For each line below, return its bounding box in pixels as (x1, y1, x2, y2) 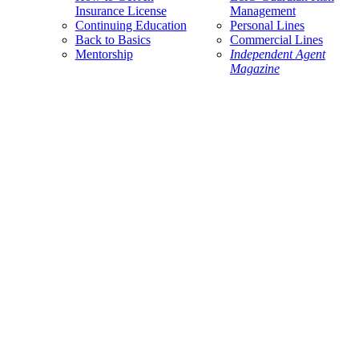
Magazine (229, 62, 280, 75)
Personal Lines (229, 18, 305, 32)
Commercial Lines (229, 33, 323, 46)
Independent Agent (229, 47, 325, 61)
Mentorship (75, 47, 133, 61)
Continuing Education (75, 18, 187, 32)
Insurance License (75, 4, 167, 18)
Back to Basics (75, 33, 151, 46)
